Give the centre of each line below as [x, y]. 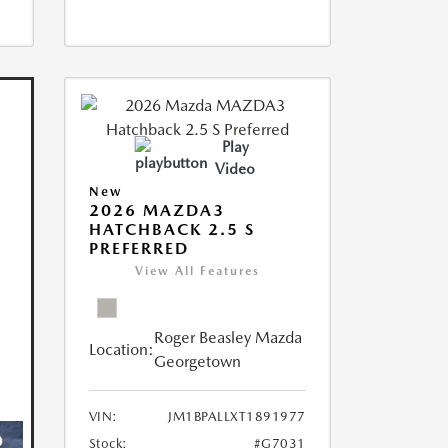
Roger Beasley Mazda [227, 338]
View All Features [197, 271]
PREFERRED [138, 249]
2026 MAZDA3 [156, 211]
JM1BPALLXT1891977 [237, 417]
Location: [121, 350]
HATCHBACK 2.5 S [171, 230]
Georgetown [197, 362]
